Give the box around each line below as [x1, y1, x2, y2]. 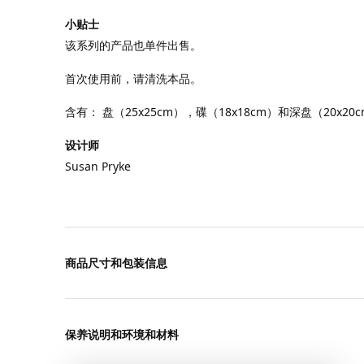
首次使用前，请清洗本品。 [65, 71, 201, 87]
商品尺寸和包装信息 [65, 254, 167, 271]
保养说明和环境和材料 [65, 326, 179, 342]
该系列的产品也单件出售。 [65, 37, 201, 54]
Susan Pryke [65, 158, 131, 174]
